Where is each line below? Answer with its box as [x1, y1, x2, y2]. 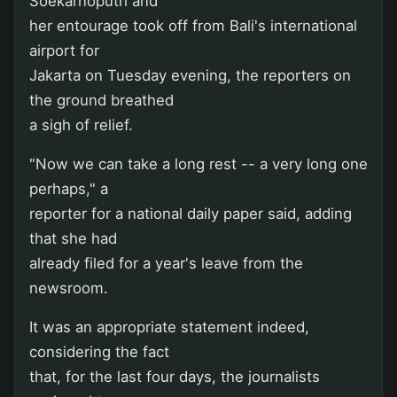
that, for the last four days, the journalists [29, 367, 320, 385]
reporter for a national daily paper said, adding [29, 204, 352, 222]
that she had [29, 229, 117, 247]
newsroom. [29, 278, 108, 297]
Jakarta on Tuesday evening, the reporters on [29, 66, 351, 84]
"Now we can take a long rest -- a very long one [29, 154, 368, 173]
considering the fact [29, 342, 169, 361]
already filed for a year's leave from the [29, 253, 303, 272]
